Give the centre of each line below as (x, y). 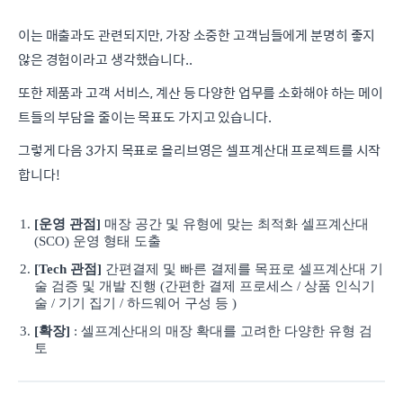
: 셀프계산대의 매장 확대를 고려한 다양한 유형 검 (221, 331)
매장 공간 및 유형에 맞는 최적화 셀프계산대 (235, 224)
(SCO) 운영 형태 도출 (98, 241)
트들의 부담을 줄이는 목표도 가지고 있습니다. (145, 116)
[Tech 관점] (68, 269)
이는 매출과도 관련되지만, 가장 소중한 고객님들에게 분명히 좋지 (197, 34)
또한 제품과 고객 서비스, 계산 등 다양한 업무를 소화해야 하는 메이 (201, 92)
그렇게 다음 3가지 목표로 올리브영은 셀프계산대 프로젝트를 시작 (200, 149)
